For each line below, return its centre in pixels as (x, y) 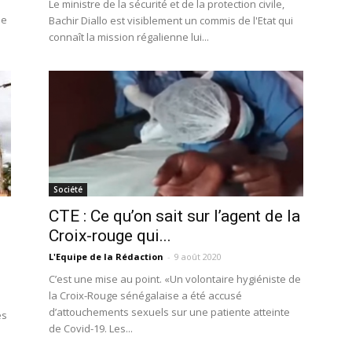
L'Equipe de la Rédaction (106, 257)
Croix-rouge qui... (110, 236)
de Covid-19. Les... (91, 328)
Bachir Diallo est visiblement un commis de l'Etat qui (171, 20)
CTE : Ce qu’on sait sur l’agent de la (174, 216)
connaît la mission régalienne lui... (129, 37)
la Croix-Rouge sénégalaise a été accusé (145, 295)
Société (68, 189)
